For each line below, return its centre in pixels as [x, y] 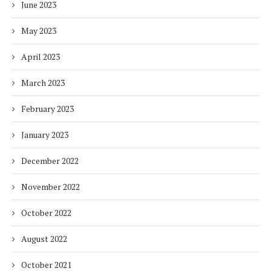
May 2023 [39, 31]
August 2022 [44, 239]
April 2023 [41, 57]
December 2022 [50, 161]
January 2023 [45, 135]
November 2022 [51, 187]
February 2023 [47, 109]
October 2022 [46, 213]
